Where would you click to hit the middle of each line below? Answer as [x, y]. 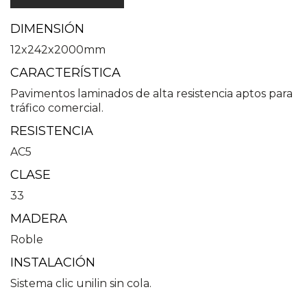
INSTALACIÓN [53, 263]
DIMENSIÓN [47, 29]
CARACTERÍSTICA [65, 73]
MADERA [39, 219]
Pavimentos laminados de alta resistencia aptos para [151, 93]
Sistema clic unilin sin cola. [81, 283]
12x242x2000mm [58, 49]
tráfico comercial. [57, 108]
